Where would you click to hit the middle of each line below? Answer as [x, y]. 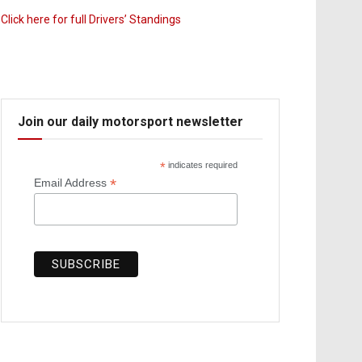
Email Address [72, 182]
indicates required [202, 164]
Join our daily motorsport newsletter [130, 121]
